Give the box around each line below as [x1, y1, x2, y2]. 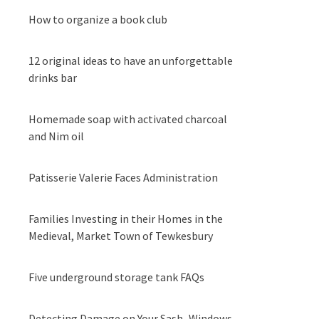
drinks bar [28, 70, 77, 85]
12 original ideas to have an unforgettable [28, 53, 233, 68]
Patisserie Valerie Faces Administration [28, 170, 218, 184]
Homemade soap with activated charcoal [28, 112, 227, 126]
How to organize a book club [28, 12, 167, 26]
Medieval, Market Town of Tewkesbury [28, 229, 213, 243]
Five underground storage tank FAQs [28, 270, 204, 284]
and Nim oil [28, 129, 84, 143]
